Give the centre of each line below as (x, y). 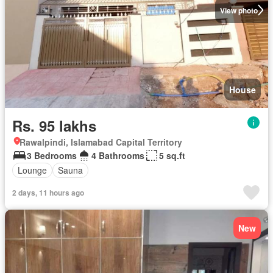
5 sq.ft (172, 155)
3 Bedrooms (52, 155)
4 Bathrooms (118, 155)
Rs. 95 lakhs (54, 125)
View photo (239, 10)
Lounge (32, 170)
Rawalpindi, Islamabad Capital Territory (101, 142)
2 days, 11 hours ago (48, 192)
